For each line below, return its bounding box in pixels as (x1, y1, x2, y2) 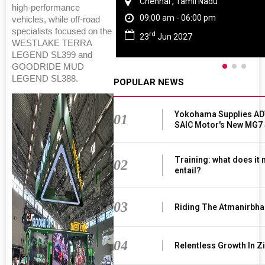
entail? (174, 165, 201, 175)
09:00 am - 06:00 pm (140, 13, 216, 23)
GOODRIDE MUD (12, 62, 84, 72)
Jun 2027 (156, 31, 192, 41)
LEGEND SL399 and (12, 50, 92, 60)
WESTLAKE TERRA (12, 38, 92, 48)
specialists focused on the (12, 26, 112, 36)
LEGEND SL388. (12, 73, 78, 83)
